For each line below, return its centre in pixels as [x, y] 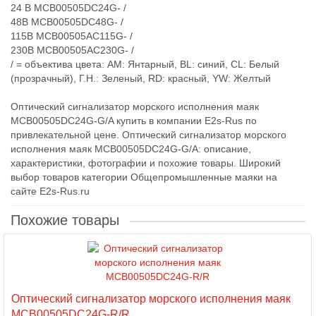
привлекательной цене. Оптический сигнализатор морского [148, 135]
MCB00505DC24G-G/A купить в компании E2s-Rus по [134, 121]
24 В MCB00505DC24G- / [68, 8]
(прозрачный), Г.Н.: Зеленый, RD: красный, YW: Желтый [141, 78]
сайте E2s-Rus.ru [50, 191]
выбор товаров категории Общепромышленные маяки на [144, 177]
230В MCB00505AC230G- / [72, 50]
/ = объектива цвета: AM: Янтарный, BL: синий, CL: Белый [145, 64]
